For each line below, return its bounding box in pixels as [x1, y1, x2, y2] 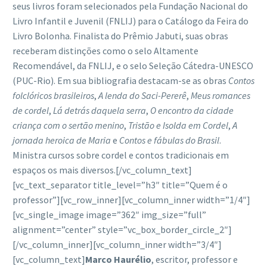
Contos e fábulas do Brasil [119, 133, 219, 146]
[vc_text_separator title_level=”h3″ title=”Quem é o [13, 178, 228, 191]
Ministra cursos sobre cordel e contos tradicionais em [13, 148, 229, 161]
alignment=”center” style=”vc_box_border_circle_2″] [13, 223, 232, 235]
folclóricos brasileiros [13, 89, 94, 101]
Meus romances [191, 89, 250, 101]
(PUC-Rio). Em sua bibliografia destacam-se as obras [13, 74, 228, 86]
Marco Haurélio [85, 253, 151, 265]
